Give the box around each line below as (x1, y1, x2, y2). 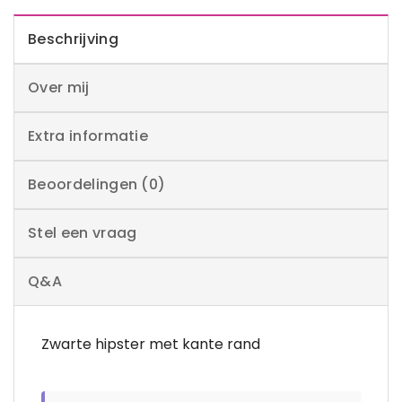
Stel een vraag (28, 223, 137, 244)
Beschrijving (28, 29, 118, 50)
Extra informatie (28, 126, 149, 147)
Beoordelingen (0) (28, 174, 166, 196)
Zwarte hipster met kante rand (41, 334, 260, 355)
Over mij (28, 77, 90, 99)
